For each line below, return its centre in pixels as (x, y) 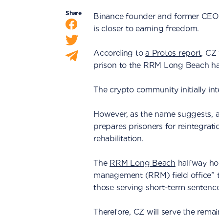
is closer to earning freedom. (146, 29)
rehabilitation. (119, 139)
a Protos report (173, 53)
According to (120, 53)
